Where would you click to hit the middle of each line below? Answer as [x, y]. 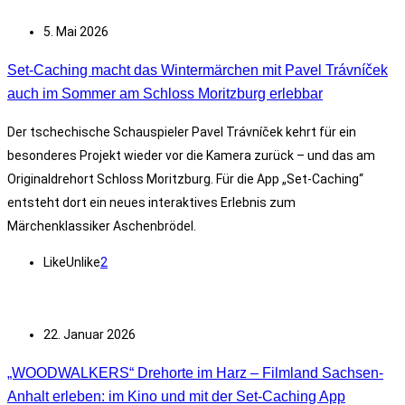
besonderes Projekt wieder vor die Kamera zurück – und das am [191, 155]
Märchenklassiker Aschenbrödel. [102, 226]
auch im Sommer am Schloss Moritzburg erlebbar [165, 94]
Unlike [83, 262]
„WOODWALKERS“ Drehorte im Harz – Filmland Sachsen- [195, 373]
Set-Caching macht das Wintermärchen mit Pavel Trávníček [198, 70]
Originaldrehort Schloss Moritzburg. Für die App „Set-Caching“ [185, 179]
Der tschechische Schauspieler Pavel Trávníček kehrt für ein [182, 132]
